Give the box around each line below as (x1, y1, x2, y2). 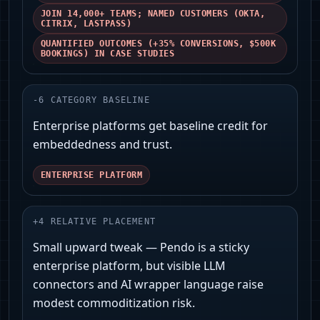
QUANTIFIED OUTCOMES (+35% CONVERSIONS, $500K (41, 39, 276, 49)
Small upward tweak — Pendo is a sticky (33, 239, 249, 256)
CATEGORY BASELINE (50, 95, 150, 106)
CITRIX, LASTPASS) (41, 19, 132, 29)
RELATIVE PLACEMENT (50, 216, 156, 227)
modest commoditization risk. (33, 295, 195, 311)
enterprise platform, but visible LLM (33, 258, 226, 274)
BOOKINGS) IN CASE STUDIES (41, 49, 175, 59)
